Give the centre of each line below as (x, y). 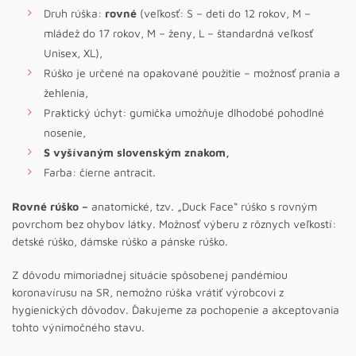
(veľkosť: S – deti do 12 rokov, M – (224, 14)
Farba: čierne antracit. (100, 172)
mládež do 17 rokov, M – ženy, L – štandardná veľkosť (178, 33)
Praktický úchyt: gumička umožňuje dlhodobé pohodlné (184, 113)
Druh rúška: (74, 14)
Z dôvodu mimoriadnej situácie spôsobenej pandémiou (150, 275)
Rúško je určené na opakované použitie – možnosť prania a (192, 73)
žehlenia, (66, 93)
